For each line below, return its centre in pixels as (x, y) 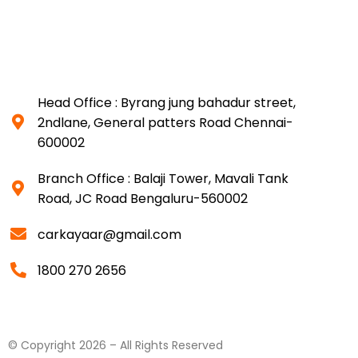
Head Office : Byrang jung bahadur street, (167, 102)
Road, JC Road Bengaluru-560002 (143, 198)
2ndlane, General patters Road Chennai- (165, 122)
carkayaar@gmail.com (109, 234)
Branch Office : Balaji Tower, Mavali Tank (163, 178)
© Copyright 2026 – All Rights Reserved (115, 345)
